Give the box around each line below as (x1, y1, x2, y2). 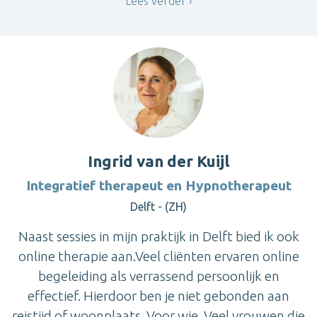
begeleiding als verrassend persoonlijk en (38, 267, 279, 284)
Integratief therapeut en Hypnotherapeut (25, 177, 292, 193)
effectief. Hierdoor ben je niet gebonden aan (28, 287, 289, 304)
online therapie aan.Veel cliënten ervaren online (18, 248, 299, 264)
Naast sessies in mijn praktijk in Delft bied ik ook (18, 228, 299, 244)
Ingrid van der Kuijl (87, 151, 230, 170)
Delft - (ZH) (130, 200, 187, 213)
